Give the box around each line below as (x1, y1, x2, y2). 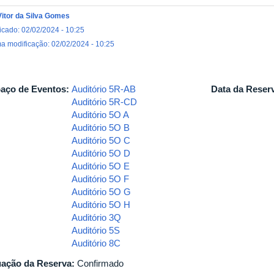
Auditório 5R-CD (72, 97, 137, 107)
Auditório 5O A (72, 109, 129, 120)
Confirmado (77, 258, 124, 268)
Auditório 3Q (72, 212, 121, 223)
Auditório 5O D (72, 148, 130, 158)
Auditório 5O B (72, 122, 130, 133)
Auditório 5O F (72, 174, 129, 184)
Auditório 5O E (72, 161, 130, 171)
